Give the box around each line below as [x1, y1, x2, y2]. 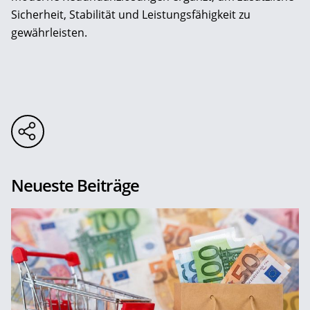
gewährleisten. [11, 24, 87, 40]
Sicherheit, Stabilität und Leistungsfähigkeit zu [11, 6, 250, 22]
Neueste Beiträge [11, 173, 139, 197]
